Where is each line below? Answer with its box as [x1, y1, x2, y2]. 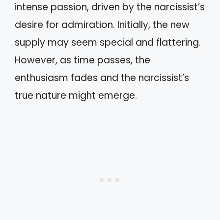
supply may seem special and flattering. [15, 36, 201, 49]
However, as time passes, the [15, 54, 150, 67]
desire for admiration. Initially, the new [15, 18, 190, 31]
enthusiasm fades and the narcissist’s [15, 71, 189, 84]
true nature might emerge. [15, 89, 137, 102]
